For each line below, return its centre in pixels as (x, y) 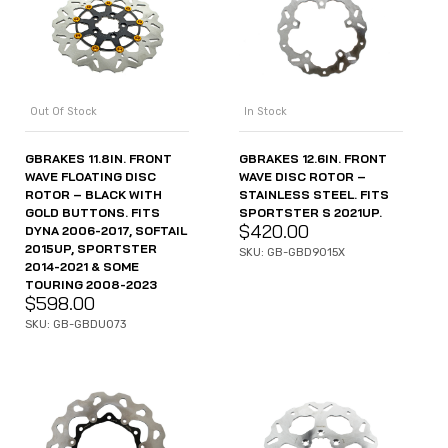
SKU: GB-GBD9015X (292, 253)
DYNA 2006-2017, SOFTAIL (106, 231)
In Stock (265, 112)
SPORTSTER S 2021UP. (310, 213)
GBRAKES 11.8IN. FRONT (98, 159)
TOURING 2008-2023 (91, 285)
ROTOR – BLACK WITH (93, 195)
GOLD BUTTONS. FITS (92, 213)
